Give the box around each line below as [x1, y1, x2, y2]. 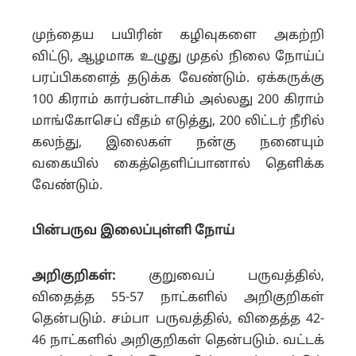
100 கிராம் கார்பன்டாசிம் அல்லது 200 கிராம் [32, 92, 324, 108]
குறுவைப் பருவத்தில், [115, 269, 324, 284]
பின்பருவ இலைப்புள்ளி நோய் [32, 223, 241, 239]
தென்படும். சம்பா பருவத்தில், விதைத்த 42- [32, 311, 324, 327]
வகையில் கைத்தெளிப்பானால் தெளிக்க [32, 157, 324, 172]
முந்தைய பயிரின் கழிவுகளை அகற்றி [32, 28, 324, 44]
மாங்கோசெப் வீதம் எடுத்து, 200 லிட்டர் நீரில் [32, 114, 324, 130]
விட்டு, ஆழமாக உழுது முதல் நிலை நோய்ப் [32, 49, 324, 65]
